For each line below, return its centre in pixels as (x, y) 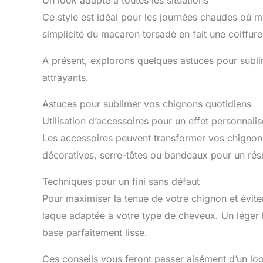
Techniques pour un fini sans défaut (121, 181)
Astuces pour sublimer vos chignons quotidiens (147, 104)
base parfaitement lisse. (95, 232)
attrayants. (65, 77)
